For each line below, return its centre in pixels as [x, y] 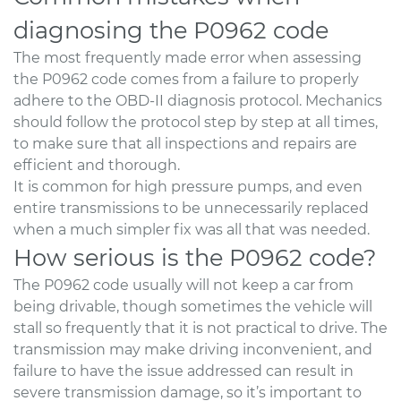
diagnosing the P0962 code [171, 30]
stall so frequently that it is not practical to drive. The [200, 328]
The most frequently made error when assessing [188, 57]
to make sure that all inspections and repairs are [185, 143]
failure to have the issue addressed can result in [183, 371]
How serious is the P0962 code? [195, 257]
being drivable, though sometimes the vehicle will [193, 306]
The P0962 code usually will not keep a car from [183, 285]
